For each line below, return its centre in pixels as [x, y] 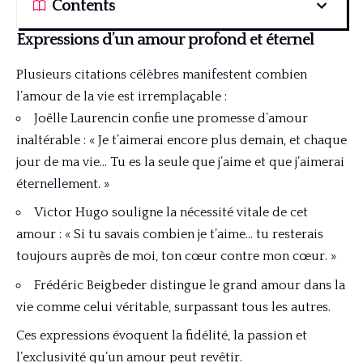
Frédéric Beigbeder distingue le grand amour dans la [190, 285]
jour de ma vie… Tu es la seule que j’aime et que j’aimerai [180, 162]
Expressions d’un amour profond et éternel [165, 40]
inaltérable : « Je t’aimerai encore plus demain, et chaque [181, 140]
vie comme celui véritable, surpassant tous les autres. [173, 307]
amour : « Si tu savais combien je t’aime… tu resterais [170, 235]
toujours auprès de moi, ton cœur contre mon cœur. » [176, 256]
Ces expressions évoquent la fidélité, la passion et [162, 336]
